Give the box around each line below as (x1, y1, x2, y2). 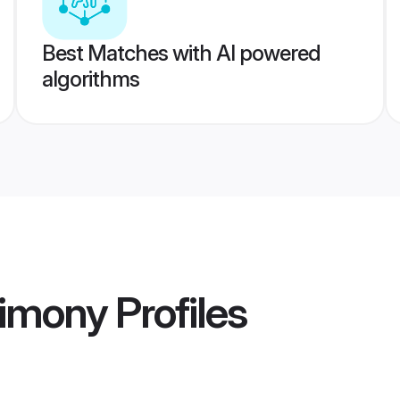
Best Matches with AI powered (41, 40, 321, 66)
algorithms (41, 66, 139, 92)
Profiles (107, 286, 246, 339)
